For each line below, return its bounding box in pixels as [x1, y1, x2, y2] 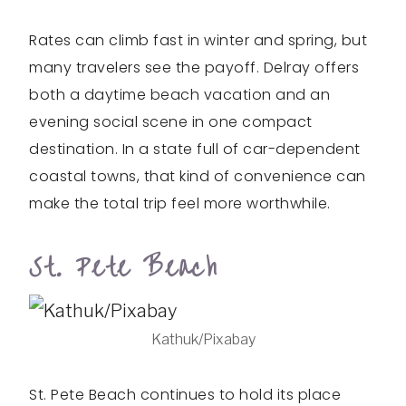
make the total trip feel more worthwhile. [29, 193, 331, 215]
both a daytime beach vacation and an [29, 84, 330, 106]
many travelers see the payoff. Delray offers [29, 57, 359, 79]
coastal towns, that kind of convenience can [29, 166, 366, 188]
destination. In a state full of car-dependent [29, 139, 361, 160]
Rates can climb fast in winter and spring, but [29, 30, 367, 52]
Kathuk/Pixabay [150, 331, 256, 349]
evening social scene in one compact [29, 111, 313, 133]
